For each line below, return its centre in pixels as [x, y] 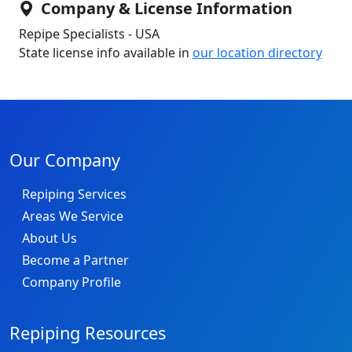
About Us [49, 238]
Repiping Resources [88, 332]
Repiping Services [74, 194]
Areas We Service [73, 216]
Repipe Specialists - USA [89, 34]
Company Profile [71, 282]
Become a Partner [75, 260]
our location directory [257, 53]
